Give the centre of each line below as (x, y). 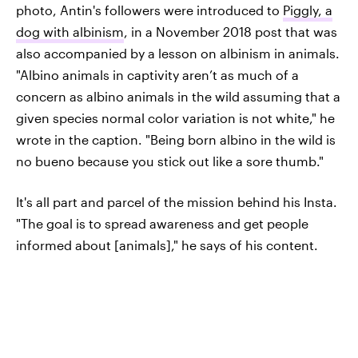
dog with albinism (70, 32)
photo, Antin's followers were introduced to (149, 10)
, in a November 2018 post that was (231, 32)
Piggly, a (308, 10)
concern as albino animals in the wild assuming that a (178, 96)
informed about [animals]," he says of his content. (167, 245)
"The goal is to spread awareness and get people (162, 223)
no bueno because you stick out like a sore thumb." (170, 161)
